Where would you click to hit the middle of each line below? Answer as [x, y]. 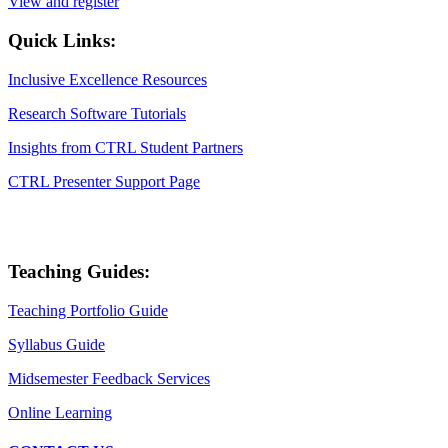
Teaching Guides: [79, 272]
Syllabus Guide [56, 345]
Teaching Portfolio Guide [88, 311]
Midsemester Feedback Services [109, 379]
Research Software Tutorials [97, 113]
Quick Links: [62, 40]
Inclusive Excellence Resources [107, 79]
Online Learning [60, 413]
